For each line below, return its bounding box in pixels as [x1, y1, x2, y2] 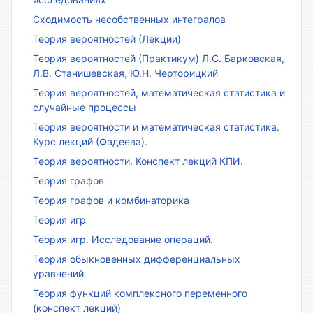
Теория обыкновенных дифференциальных [33, 253, 240, 265]
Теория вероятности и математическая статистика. [33, 121, 279, 133]
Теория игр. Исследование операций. [33, 233, 213, 246]
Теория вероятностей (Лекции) [33, 33, 181, 45]
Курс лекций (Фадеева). [33, 136, 147, 148]
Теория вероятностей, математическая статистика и [33, 87, 285, 99]
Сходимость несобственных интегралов [33, 13, 226, 26]
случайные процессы [33, 101, 136, 114]
